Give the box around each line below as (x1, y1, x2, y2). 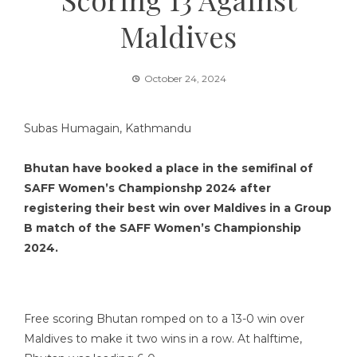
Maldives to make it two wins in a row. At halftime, (24, 331, 302, 346)
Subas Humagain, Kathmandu (24, 121, 191, 135)
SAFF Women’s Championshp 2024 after (24, 181, 271, 195)
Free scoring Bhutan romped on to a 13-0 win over (24, 312, 304, 326)
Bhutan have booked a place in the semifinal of (24, 161, 313, 175)
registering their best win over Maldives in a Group (24, 201, 331, 215)
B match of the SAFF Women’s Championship (24, 221, 301, 235)
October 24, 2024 (143, 73, 226, 84)
